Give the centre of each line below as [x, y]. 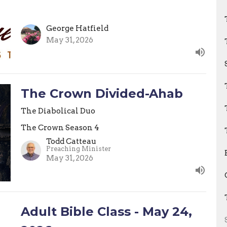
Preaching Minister [78, 148]
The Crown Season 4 [60, 128]
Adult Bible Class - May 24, [106, 211]
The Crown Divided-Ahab [102, 94]
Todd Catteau [71, 141]
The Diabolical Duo [58, 111]
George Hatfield [77, 29]
